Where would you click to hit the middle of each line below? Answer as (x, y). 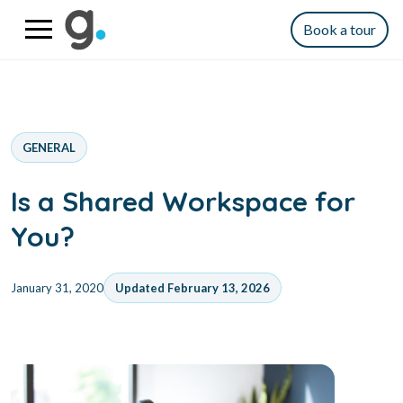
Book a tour (340, 29)
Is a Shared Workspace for (183, 201)
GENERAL (49, 148)
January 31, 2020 (57, 288)
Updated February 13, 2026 (193, 288)
